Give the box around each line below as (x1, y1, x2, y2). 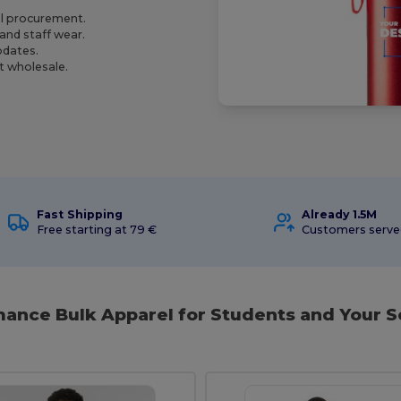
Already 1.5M (302, 208, 378, 222)
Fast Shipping (36, 208, 123, 222)
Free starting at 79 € (36, 223, 157, 237)
